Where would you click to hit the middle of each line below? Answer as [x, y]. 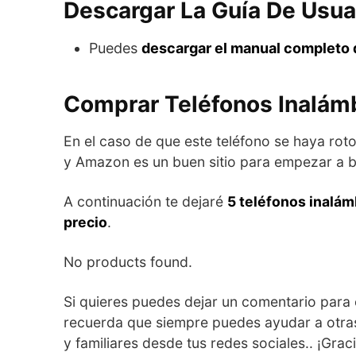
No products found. [128, 261]
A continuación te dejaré [145, 201]
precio [85, 222]
